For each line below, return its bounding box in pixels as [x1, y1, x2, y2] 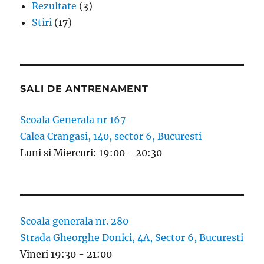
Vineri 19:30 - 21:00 [20, 248, 113, 260]
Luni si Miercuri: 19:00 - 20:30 [20, 147, 163, 159]
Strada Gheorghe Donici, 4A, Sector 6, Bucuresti [20, 232, 244, 244]
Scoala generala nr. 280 [20, 215, 129, 227]
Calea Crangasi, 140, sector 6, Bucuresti [20, 130, 202, 143]
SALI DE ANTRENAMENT [20, 83, 148, 95]
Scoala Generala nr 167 [20, 114, 126, 126]
